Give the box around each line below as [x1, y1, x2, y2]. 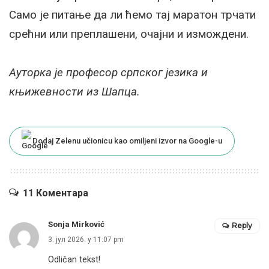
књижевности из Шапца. [9, 85, 140, 99]
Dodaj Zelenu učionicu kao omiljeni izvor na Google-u [32, 136, 222, 146]
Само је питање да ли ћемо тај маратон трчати [9, 8, 256, 22]
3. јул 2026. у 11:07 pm [48, 235, 124, 244]
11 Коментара [23, 187, 88, 199]
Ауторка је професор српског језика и [9, 65, 208, 80]
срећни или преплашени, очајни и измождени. [9, 27, 249, 41]
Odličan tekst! [48, 255, 100, 265]
